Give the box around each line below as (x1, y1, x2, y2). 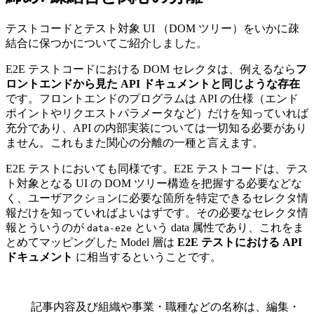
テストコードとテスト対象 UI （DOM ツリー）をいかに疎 (6, 22, 299, 35)
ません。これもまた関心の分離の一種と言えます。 (6, 137, 264, 149)
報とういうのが (6, 221, 87, 234)
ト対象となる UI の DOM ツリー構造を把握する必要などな (6, 177, 302, 190)
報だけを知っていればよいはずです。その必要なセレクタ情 (6, 207, 308, 219)
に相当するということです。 (73, 251, 221, 264)
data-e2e (87, 223, 132, 234)
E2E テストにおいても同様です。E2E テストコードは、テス (6, 163, 308, 175)
